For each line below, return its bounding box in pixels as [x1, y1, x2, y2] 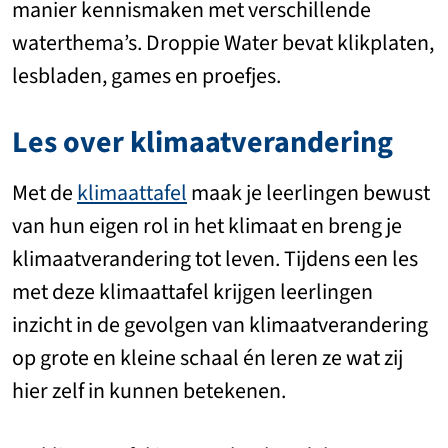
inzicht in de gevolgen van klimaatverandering [12, 310, 428, 340]
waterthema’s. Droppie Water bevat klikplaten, [12, 28, 434, 58]
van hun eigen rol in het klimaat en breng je [12, 211, 402, 241]
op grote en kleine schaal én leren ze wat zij [12, 343, 403, 373]
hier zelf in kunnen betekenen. [12, 376, 286, 406]
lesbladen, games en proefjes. [12, 61, 281, 91]
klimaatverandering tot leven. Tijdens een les [12, 244, 418, 274]
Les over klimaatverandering [12, 122, 393, 163]
